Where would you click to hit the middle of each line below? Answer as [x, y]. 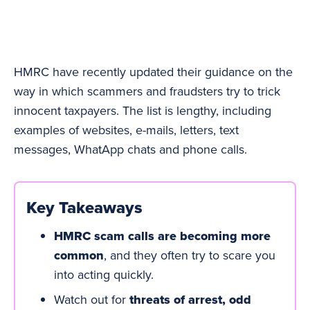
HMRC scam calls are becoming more [162, 236]
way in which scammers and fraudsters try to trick [147, 91]
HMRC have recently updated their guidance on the [153, 72]
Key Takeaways [84, 207]
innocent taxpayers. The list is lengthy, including [143, 110]
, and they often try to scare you [190, 255]
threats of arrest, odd [190, 300]
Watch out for [92, 299]
